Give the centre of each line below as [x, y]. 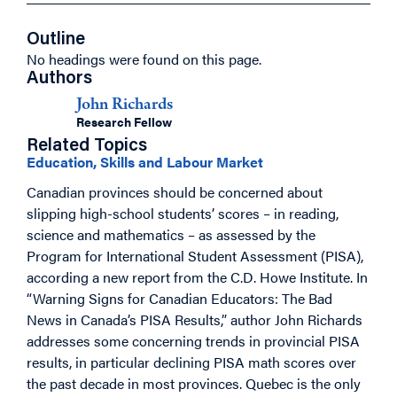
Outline [56, 40]
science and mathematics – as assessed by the [171, 235]
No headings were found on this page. [144, 59]
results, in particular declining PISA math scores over [191, 362]
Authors [59, 79]
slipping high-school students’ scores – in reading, [183, 214]
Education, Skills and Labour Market [145, 162]
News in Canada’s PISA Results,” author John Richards [195, 320]
